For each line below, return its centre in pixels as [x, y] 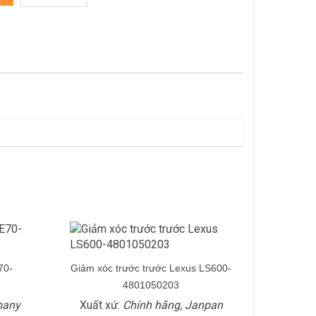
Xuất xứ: [101, 305]
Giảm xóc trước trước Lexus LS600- [151, 268]
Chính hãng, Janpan [172, 305]
